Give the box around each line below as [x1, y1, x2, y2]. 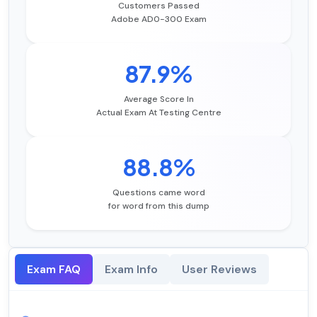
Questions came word [112, 187, 205, 199]
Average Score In [123, 93, 194, 105]
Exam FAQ [27, 262, 81, 277]
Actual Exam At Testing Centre [96, 107, 221, 119]
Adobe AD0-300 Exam [110, 13, 207, 25]
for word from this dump [108, 200, 209, 212]
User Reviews [182, 262, 257, 277]
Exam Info [105, 262, 158, 277]
